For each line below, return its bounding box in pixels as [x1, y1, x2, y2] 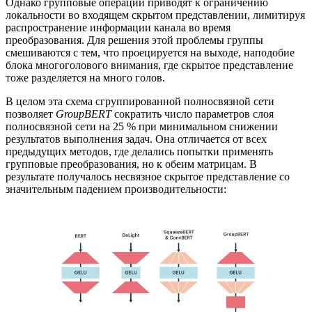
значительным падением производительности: [6, 183, 226, 196]
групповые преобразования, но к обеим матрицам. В [6, 158, 257, 171]
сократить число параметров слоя [111, 108, 274, 120]
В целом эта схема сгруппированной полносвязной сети [6, 95, 274, 108]
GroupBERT [56, 108, 111, 120]
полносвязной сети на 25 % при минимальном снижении [6, 120, 278, 133]
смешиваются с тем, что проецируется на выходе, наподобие [6, 47, 295, 59]
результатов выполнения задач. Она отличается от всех [6, 133, 267, 146]
